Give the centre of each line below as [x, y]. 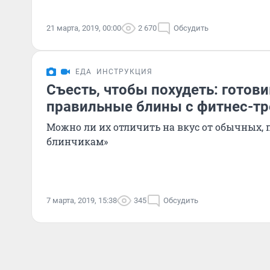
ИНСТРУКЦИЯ [124, 72]
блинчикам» [77, 141]
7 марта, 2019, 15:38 [82, 200]
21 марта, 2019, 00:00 [84, 28]
